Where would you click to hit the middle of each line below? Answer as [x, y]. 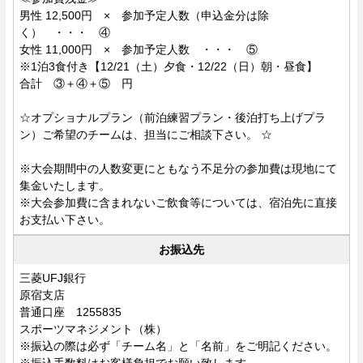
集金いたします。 [64, 185]
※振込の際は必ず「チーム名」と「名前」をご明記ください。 [178, 346]
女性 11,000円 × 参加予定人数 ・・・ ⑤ [138, 49]
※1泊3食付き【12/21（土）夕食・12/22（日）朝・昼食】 [168, 66]
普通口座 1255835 [70, 312]
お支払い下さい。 [64, 219]
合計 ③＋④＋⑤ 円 [76, 83]
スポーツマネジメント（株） [93, 329]
